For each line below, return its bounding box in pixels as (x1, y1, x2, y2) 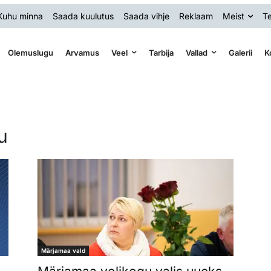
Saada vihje (123, 10, 169, 21)
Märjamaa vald (41, 246, 85, 254)
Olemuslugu (7, 47, 53, 57)
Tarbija (148, 47, 174, 57)
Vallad (185, 47, 207, 57)
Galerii (228, 47, 252, 57)
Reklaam (179, 10, 213, 21)
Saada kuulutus (53, 10, 114, 21)
